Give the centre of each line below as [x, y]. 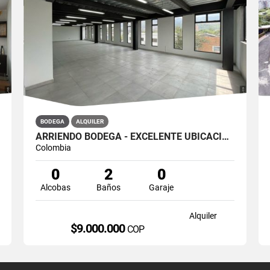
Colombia [53, 147]
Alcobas [56, 187]
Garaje [162, 187]
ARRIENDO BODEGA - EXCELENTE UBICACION [225, 136]
